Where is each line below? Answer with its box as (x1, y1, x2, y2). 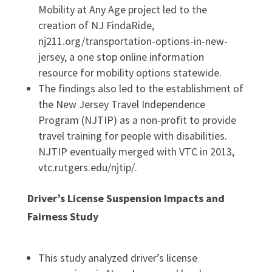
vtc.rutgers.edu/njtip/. (38, 160, 137, 174)
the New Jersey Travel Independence (38, 97, 205, 111)
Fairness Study (27, 209, 98, 223)
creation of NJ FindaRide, (38, 18, 154, 32)
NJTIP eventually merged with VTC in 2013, (38, 144, 234, 158)
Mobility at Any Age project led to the (38, 2, 207, 16)
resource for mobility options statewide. (38, 65, 222, 80)
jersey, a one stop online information (38, 49, 204, 64)
